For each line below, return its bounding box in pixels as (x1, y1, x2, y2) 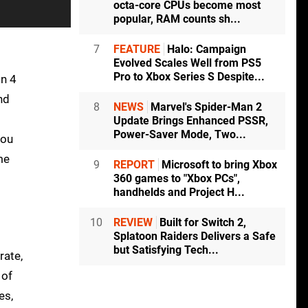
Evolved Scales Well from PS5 (113, 56, 261, 70)
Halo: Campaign (164, 43, 246, 56)
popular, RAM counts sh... (113, 12, 241, 26)
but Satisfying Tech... (113, 243, 219, 257)
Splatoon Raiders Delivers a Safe (113, 230, 276, 243)
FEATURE (113, 43, 160, 56)
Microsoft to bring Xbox (159, 158, 277, 172)
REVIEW (113, 216, 153, 230)
